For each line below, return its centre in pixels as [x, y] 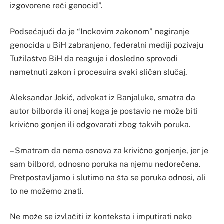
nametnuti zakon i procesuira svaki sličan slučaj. [99, 72]
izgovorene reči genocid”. [56, 6]
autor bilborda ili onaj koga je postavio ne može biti [104, 111]
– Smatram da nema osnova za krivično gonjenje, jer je [109, 150]
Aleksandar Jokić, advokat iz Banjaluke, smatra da [103, 98]
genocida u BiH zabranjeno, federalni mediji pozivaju [107, 45]
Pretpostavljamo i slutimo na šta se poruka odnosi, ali [108, 177]
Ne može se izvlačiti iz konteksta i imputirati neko [101, 217]
